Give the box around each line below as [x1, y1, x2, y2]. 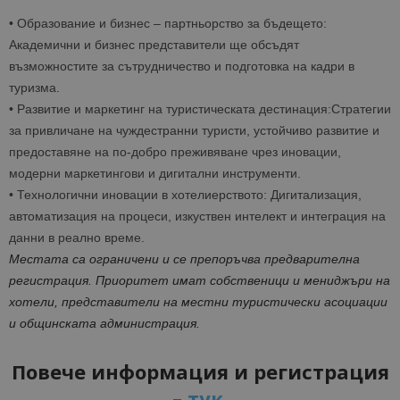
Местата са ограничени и [9, 252, 170, 267]
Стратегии [331, 102, 391, 117]
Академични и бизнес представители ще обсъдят [9, 37, 299, 53]
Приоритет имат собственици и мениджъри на [92, 273, 390, 288]
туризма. [9, 80, 60, 96]
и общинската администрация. [9, 316, 200, 331]
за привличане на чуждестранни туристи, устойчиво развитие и [9, 123, 379, 138]
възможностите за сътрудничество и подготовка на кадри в [9, 59, 354, 74]
